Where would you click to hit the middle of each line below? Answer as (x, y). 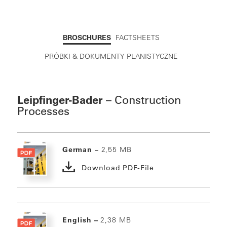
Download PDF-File (118, 168)
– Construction (142, 100)
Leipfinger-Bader (60, 100)
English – (82, 220)
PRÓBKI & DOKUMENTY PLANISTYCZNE (111, 56)
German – (82, 150)
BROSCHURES (87, 37)
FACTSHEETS (137, 37)
